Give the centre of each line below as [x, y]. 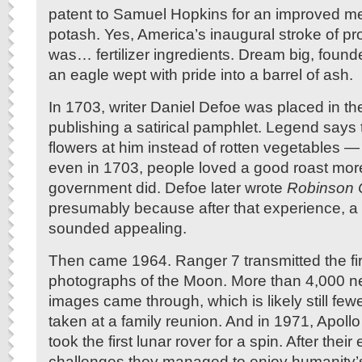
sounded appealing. [118, 228]
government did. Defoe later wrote [168, 187]
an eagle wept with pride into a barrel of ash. [201, 74]
